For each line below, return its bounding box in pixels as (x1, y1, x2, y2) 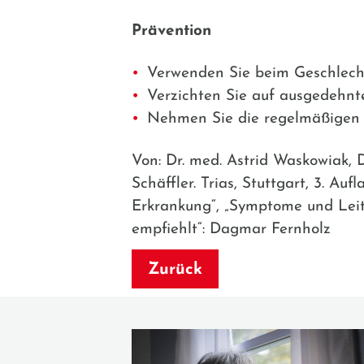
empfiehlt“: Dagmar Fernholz (132, 221, 331, 237)
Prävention (132, 23, 211, 39)
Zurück (148, 261, 202, 278)
